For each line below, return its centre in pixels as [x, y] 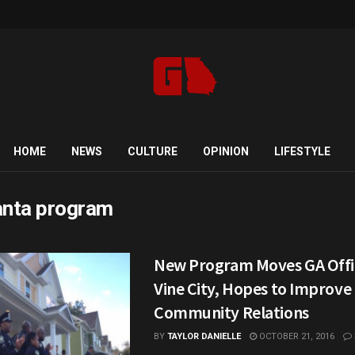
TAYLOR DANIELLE [204, 336]
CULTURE [152, 151]
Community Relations [231, 312]
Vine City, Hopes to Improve [253, 288]
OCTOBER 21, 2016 [296, 336]
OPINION [225, 151]
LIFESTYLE [302, 151]
